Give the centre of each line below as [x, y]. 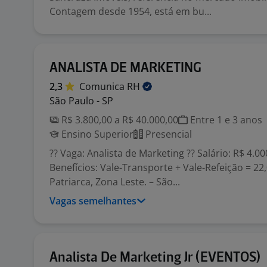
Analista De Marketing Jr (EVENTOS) [155, 258]
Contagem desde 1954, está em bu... [131, 11]
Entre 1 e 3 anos [225, 120]
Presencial [167, 134]
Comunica [103, 86]
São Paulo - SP [81, 101]
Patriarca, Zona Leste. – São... [115, 182]
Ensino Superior [96, 134]
